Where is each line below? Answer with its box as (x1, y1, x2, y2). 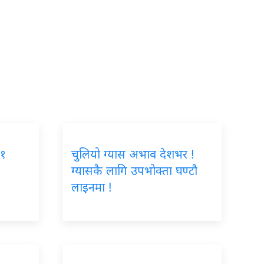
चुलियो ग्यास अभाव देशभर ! (71, 147, 194, 161)
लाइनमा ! (71, 180, 112, 194)
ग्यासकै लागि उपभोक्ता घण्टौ (71, 163, 197, 178)
